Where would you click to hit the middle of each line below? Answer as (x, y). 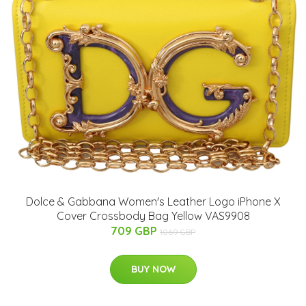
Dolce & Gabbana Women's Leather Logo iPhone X (153, 201)
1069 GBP (178, 232)
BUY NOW (153, 269)
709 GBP (135, 231)
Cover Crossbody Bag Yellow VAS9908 (153, 215)
